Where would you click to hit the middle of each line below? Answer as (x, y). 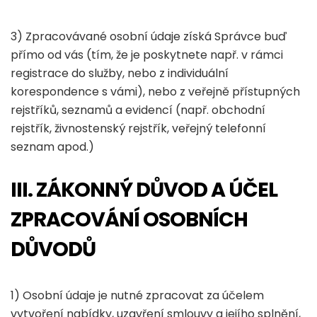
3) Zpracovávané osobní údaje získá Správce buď (149, 36)
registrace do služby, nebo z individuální (120, 73)
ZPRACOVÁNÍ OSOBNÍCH (129, 219)
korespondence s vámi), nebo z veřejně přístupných (155, 92)
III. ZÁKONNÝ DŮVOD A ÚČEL (144, 190)
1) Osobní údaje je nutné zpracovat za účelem (137, 295)
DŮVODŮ (53, 249)
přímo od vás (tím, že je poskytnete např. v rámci (147, 55)
